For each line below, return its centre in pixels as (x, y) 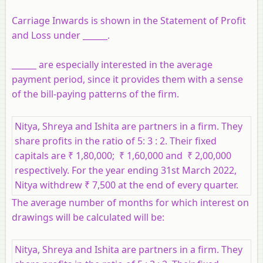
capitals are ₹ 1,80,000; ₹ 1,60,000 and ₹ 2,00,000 (123, 155)
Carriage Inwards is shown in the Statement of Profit (129, 20)
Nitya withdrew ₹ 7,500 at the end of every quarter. (127, 185)
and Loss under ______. (61, 35)
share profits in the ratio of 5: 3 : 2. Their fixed (116, 141)
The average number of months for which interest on (130, 202)
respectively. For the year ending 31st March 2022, (126, 170)
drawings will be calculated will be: (88, 217)
